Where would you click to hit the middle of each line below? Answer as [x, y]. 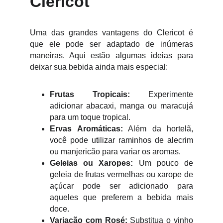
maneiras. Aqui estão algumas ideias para [111, 56]
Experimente [162, 94]
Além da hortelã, [158, 129]
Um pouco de [163, 163]
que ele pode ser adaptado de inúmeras [111, 44]
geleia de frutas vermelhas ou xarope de [121, 174]
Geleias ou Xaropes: [92, 163]
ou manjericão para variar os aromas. [115, 152]
